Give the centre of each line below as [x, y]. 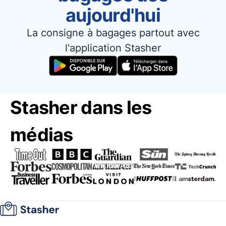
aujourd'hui [113, 15]
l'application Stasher [113, 48]
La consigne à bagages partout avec [113, 33]
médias [42, 135]
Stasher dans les [81, 107]
